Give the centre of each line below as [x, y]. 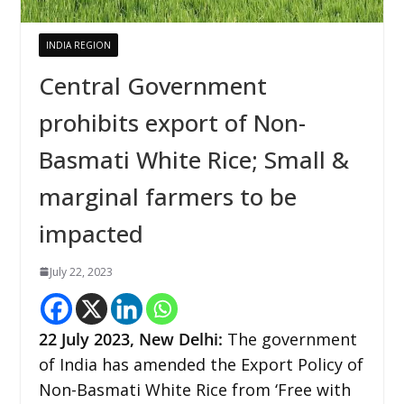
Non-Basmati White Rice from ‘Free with [194, 389]
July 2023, [100, 339]
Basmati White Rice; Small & [193, 159]
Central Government [152, 85]
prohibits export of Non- [172, 122]
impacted [91, 233]
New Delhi [178, 339]
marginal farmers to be [167, 196]
